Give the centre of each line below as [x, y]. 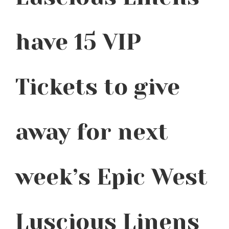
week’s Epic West [111, 177]
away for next [92, 132]
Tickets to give [98, 87]
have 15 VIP [78, 42]
